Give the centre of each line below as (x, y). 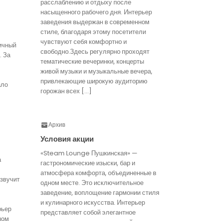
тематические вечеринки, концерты (92, 61)
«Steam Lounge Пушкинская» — (89, 153)
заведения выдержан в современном (95, 22)
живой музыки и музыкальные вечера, (96, 71)
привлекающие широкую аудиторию (94, 81)
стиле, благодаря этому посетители (93, 32)
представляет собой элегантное (88, 212)
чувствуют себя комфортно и (84, 42)
